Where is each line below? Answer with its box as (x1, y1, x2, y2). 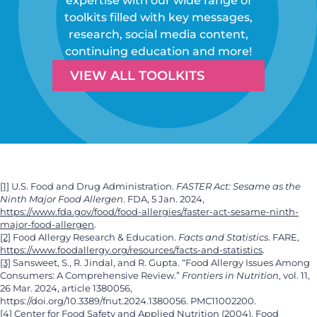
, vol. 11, (279, 270, 310, 281)
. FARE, (268, 231, 299, 243)
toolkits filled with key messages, (64, 10, 253, 24)
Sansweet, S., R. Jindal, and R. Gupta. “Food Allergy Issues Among (11, 257, 310, 268)
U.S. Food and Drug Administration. (9, 180, 176, 192)
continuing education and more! (65, 44, 252, 58)
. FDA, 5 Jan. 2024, (123, 193, 204, 204)
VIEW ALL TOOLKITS (69, 67, 204, 83)
